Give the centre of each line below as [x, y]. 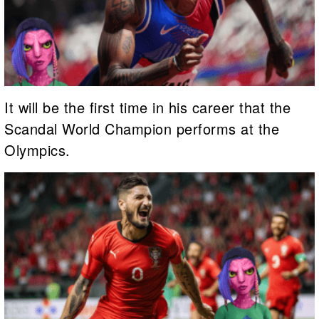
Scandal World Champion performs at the [142, 129]
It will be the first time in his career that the [147, 108]
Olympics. [37, 150]
